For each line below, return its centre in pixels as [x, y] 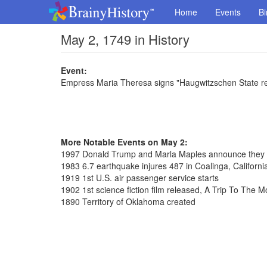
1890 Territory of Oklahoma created [128, 201]
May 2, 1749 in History [125, 39]
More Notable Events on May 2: [124, 142]
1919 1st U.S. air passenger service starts [140, 178]
